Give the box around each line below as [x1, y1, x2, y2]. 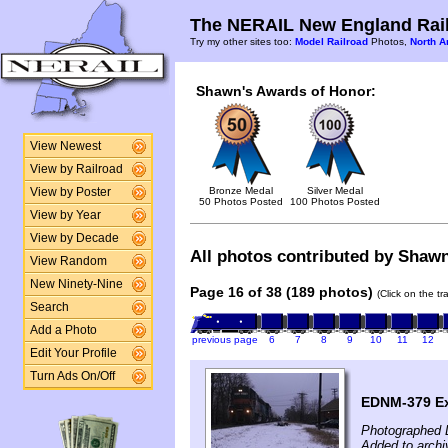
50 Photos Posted [199, 196, 283, 207]
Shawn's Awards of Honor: [196, 83, 376, 99]
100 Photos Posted [290, 196, 380, 207]
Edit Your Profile [29, 347, 117, 359]
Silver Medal [307, 185, 363, 196]
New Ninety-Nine [29, 278, 123, 290]
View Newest [29, 140, 101, 152]
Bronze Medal [209, 185, 273, 196]
